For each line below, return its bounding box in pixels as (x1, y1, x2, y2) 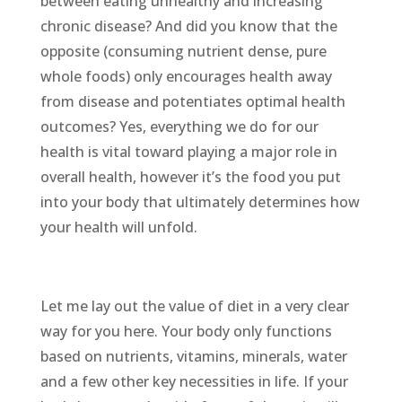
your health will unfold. (39, 216, 197, 237)
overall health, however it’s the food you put (39, 166, 341, 187)
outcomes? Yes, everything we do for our (39, 116, 319, 136)
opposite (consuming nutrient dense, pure (39, 40, 327, 61)
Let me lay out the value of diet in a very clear (39, 295, 349, 316)
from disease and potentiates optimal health (39, 91, 345, 111)
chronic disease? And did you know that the (39, 15, 337, 36)
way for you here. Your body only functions (39, 320, 332, 341)
